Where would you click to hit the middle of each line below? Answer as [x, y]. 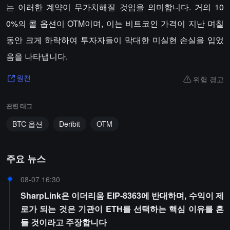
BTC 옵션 [27, 124]
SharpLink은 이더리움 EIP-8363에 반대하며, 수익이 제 [122, 195]
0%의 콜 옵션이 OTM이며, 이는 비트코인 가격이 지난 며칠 [115, 23]
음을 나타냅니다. [37, 56]
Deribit [70, 124]
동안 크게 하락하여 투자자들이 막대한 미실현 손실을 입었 [115, 40]
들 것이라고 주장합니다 [64, 222]
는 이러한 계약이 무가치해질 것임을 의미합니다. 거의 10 [115, 7]
